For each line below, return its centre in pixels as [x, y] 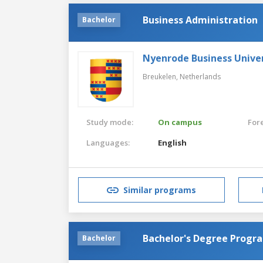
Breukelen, [161, 76]
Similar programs [160, 190]
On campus [180, 122]
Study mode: [110, 122]
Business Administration [200, 20]
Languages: [108, 142]
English [173, 142]
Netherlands [200, 76]
